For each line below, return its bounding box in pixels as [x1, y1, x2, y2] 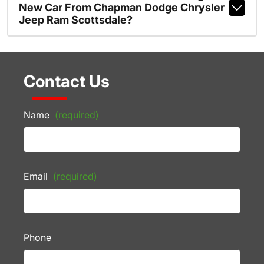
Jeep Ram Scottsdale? [18, 14, 133, 26]
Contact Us [24, 71, 110, 91]
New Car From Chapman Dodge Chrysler [18, 1, 225, 14]
